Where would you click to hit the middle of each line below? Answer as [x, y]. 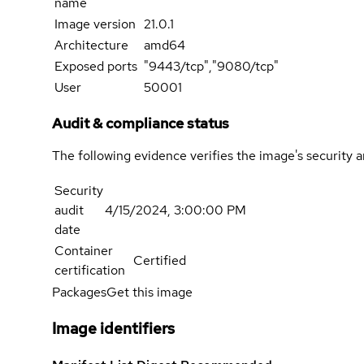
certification [90, 271]
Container [84, 251]
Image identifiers [113, 328]
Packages [79, 292]
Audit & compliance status [141, 123]
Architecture [91, 45]
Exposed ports [96, 67]
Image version [95, 24]
